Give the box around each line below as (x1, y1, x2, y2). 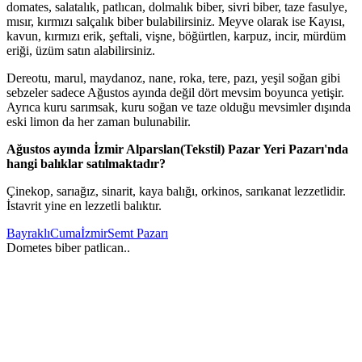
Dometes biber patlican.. (6, 241, 130, 255)
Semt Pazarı (107, 226, 168, 241)
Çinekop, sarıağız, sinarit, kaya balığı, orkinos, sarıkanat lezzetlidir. (6, 184, 346, 199)
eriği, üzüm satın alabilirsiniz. (6, 44, 155, 58)
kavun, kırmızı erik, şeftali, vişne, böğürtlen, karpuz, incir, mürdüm (6, 29, 346, 44)
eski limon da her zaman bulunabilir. (6, 115, 191, 129)
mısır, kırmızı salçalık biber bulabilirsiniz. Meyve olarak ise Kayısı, (6, 15, 345, 29)
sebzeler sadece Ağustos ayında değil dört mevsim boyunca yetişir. (6, 86, 344, 100)
